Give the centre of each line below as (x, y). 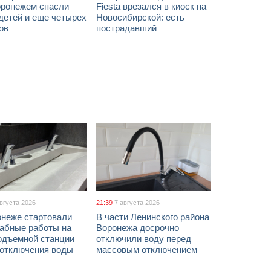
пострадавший (126, 28)
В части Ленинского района (153, 217)
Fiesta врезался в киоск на (151, 6)
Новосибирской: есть (140, 17)
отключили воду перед (144, 239)
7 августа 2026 (137, 203)
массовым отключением (147, 250)
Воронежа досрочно (138, 228)
